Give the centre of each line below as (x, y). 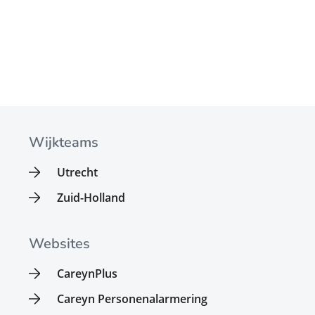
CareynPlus (88, 273)
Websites (60, 243)
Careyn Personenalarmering (133, 298)
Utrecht (78, 172)
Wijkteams (64, 142)
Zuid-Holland (91, 197)
